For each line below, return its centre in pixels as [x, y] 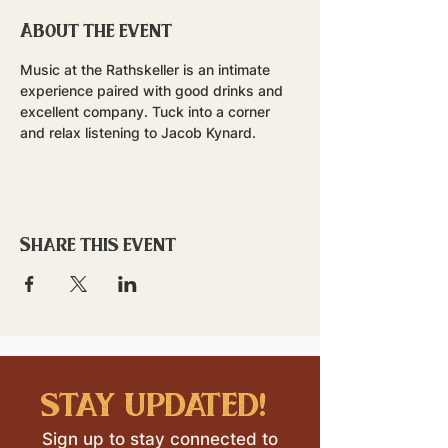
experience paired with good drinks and [153, 90]
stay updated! [153, 403]
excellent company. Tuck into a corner [147, 111]
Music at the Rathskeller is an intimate [147, 69]
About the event [96, 29]
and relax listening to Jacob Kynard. [140, 132]
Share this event [98, 243]
